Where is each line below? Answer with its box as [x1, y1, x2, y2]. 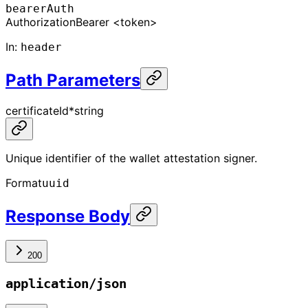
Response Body [5, 206, 130, 226]
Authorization [5, 15, 76, 30]
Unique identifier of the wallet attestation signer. [5, 151, 257, 166]
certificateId [5, 104, 69, 118]
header [21, 41, 62, 54]
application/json [5, 276, 126, 291]
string [74, 104, 104, 118]
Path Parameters [5, 70, 140, 91]
